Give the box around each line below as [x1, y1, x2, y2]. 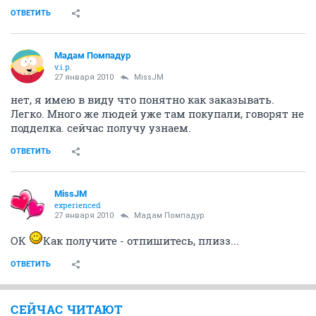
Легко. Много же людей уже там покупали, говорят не [11, 106, 304, 121]
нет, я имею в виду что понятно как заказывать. [11, 92, 274, 107]
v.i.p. [54, 61, 72, 72]
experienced [54, 199, 101, 210]
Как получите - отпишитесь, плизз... [43, 233, 239, 248]
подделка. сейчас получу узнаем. [11, 120, 191, 135]
